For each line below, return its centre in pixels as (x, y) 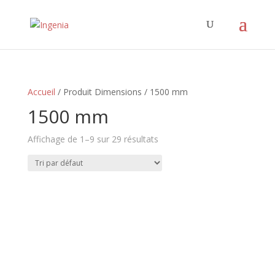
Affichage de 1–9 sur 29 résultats (93, 139)
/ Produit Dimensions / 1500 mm (121, 92)
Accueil (41, 92)
